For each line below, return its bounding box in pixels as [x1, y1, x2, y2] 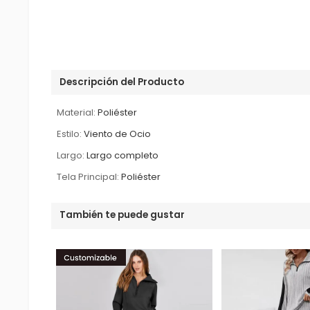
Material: [57, 105, 96, 119]
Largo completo [86, 148, 159, 162]
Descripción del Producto [60, 75, 185, 89]
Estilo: [57, 127, 82, 140]
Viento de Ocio [84, 127, 152, 140]
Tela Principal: [57, 170, 120, 183]
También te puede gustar [60, 208, 185, 221]
